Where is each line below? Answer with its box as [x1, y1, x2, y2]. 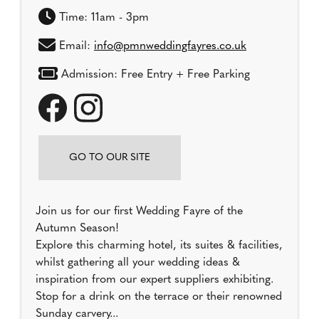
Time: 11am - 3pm [56, 12, 149, 24]
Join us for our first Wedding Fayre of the [36, 206, 243, 218]
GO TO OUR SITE [69, 152, 150, 164]
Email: [56, 41, 94, 53]
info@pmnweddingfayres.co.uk [94, 41, 246, 53]
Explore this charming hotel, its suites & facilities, [36, 240, 283, 252]
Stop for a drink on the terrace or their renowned [36, 291, 282, 303]
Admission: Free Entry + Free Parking [58, 69, 250, 81]
